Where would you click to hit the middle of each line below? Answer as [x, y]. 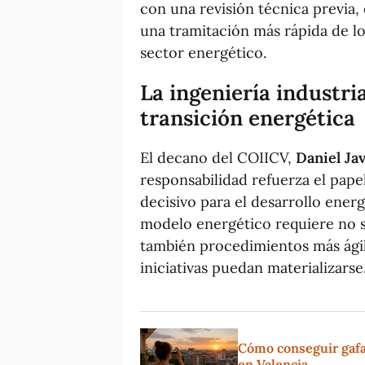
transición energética [248, 117]
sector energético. [203, 52]
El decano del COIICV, [218, 157]
